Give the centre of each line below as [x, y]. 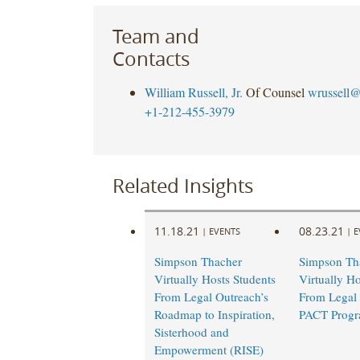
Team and [155, 36]
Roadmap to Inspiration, [214, 315]
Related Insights [182, 185]
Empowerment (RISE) [209, 350]
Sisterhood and [191, 332]
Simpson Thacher [198, 262]
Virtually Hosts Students [215, 279]
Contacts [151, 58]
